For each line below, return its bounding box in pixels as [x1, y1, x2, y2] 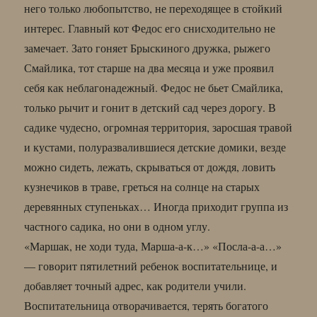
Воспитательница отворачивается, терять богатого [24, 297, 269, 313]
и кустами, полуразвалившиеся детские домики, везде [24, 139, 287, 154]
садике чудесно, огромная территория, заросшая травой [24, 119, 293, 134]
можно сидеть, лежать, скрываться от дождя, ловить [24, 158, 276, 174]
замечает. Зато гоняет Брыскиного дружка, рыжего [24, 40, 271, 55]
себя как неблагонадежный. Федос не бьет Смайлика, [24, 79, 284, 95]
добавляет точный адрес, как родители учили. [24, 277, 247, 293]
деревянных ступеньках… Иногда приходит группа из [24, 198, 289, 214]
